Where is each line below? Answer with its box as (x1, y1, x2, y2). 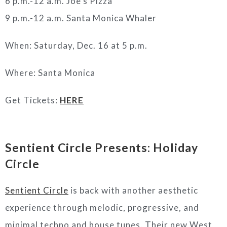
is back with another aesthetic (68, 185, 198, 196)
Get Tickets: (5, 95, 60, 105)
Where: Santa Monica (5, 67, 95, 78)
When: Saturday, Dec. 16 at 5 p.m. (5, 40, 147, 51)
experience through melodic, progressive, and (5, 202, 199, 213)
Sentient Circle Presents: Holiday (5, 140, 198, 155)
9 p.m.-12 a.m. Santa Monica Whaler (5, 13, 157, 23)
